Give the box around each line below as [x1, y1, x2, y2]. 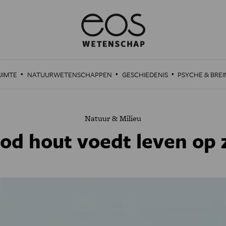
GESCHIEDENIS [122, 69, 168, 80]
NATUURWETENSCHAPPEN [27, 69, 112, 80]
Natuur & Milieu [85, 112, 141, 124]
